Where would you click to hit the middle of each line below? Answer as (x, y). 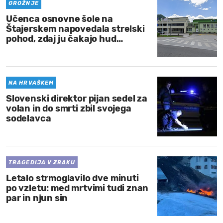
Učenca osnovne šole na (60, 19)
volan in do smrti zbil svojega (69, 109)
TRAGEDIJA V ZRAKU (42, 163)
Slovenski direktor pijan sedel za (77, 99)
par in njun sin (37, 198)
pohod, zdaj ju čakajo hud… (64, 39)
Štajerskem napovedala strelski (75, 29)
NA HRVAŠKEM (31, 83)
